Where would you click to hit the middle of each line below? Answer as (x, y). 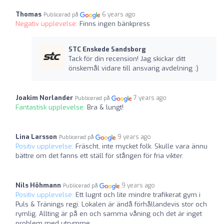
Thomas (28, 14)
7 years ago (150, 98)
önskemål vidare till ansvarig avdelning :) (133, 68)
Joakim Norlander (44, 98)
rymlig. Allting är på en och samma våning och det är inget (109, 214)
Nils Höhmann (38, 185)
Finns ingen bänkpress (115, 24)
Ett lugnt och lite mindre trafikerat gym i (138, 195)
